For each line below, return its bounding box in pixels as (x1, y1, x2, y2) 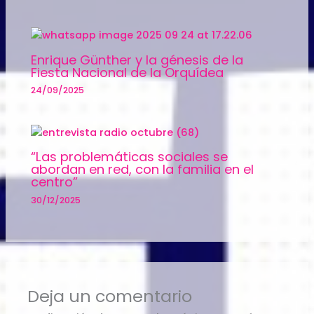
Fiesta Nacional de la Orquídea (31, 64, 224, 81)
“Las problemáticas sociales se (31, 148, 228, 166)
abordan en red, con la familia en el (31, 161, 254, 179)
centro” (31, 173, 78, 191)
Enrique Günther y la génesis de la (31, 51, 244, 69)
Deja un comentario (27, 285, 193, 308)
